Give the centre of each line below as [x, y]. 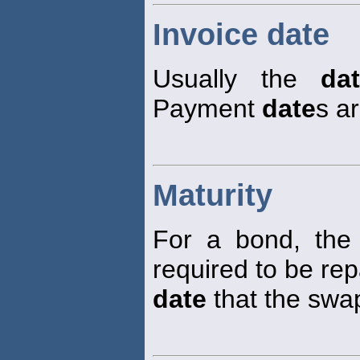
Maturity [213, 196]
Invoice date [241, 35]
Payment [207, 109]
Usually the [237, 79]
